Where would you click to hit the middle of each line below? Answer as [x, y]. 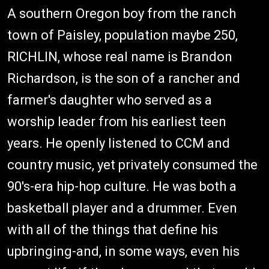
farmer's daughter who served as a [110, 100]
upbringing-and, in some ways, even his [123, 251]
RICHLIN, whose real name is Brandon [120, 56]
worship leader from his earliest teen [117, 121]
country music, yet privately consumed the [132, 165]
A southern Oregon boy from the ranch [122, 13]
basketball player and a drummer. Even [122, 208]
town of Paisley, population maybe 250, [122, 35]
